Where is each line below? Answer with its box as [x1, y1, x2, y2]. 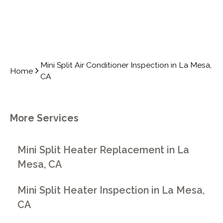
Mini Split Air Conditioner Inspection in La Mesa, [40, 60, 212, 70]
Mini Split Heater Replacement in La [17, 144, 190, 156]
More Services [9, 112, 79, 124]
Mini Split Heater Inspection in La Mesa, [17, 185, 205, 197]
